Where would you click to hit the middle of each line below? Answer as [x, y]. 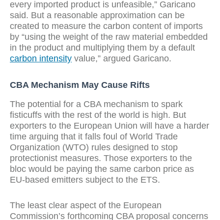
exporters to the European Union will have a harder [110, 126]
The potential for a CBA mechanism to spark [96, 104]
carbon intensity [41, 58]
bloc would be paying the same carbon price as [102, 169]
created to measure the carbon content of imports [106, 26]
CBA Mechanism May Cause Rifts [80, 85]
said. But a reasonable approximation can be [97, 15]
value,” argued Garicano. [122, 58]
